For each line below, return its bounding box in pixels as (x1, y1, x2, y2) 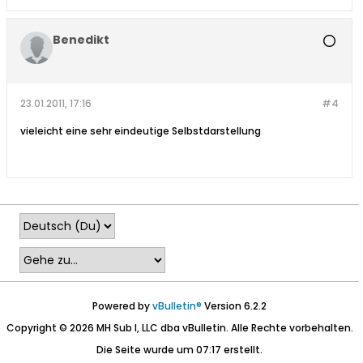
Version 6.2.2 (202, 299, 267, 314)
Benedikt (53, 32, 109, 49)
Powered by (92, 299, 152, 314)
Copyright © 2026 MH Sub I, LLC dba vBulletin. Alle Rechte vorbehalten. (6, 321, 353, 335)
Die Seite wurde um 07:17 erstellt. (96, 343, 263, 357)
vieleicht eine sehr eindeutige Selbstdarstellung (20, 124, 261, 139)
